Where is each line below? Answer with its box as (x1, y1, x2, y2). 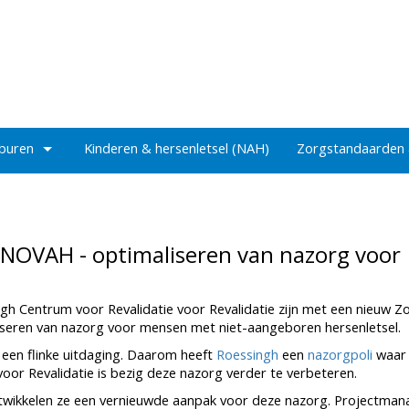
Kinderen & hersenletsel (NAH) (84, 139, 269, 157)
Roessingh (216, 345, 278, 363)
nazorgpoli (308, 345, 372, 363)
